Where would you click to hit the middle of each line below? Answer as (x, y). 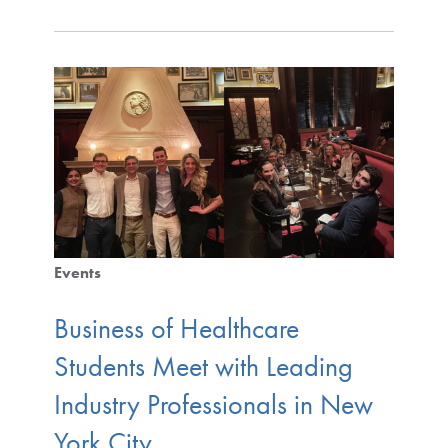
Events (77, 273)
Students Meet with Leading (203, 366)
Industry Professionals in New (213, 404)
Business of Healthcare (176, 328)
